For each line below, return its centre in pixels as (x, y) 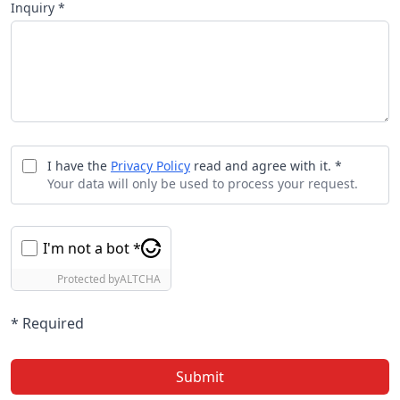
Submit (200, 377)
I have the (79, 166)
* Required (47, 324)
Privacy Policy (150, 166)
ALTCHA (141, 279)
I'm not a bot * (92, 248)
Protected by (89, 279)
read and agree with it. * (266, 166)
